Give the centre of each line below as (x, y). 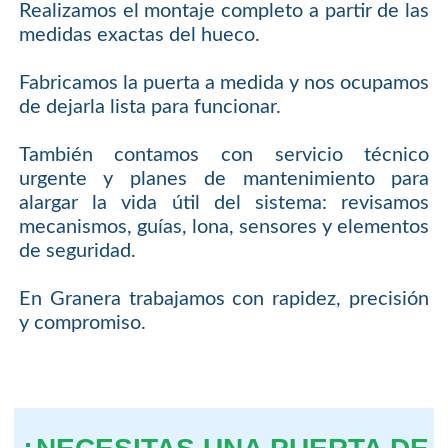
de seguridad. (77, 251)
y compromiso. (82, 323)
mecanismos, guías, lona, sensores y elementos (224, 227)
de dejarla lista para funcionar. (149, 107)
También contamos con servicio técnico (224, 155)
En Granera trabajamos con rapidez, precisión (224, 299)
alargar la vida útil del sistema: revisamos (224, 203)
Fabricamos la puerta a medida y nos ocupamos (224, 83)
